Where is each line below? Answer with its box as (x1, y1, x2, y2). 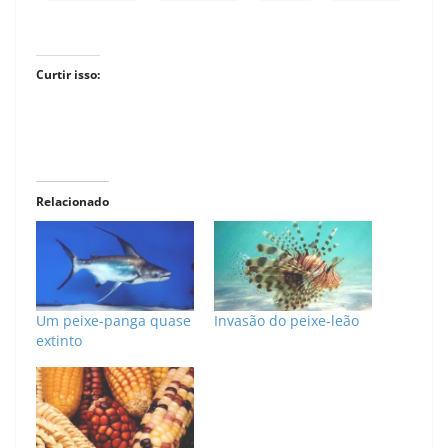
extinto (36, 331, 82, 351)
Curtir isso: (36, 66, 100, 83)
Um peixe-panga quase (36, 311, 191, 331)
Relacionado (36, 193, 109, 210)
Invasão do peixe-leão (214, 311, 359, 331)
